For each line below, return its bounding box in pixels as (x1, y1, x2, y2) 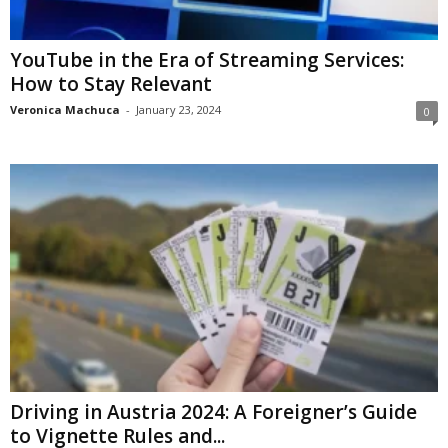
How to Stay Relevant (10, 70, 212, 97)
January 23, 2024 (136, 101, 221, 117)
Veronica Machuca (10, 101, 120, 117)
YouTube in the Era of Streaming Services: (10, 46, 404, 73)
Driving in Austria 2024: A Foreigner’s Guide (10, 399, 417, 426)
